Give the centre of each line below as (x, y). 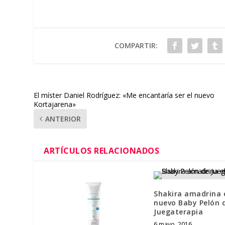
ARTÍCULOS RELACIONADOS (102, 150)
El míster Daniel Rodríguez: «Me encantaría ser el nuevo (124, 95)
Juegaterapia (178, 211)
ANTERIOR (63, 119)
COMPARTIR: (136, 45)
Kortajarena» (55, 104)
